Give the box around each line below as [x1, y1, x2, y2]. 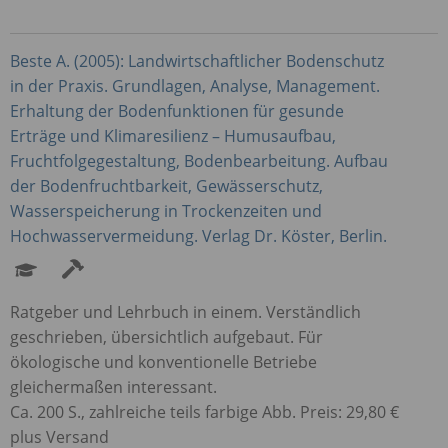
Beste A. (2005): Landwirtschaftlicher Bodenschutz [10, 49, 384, 72]
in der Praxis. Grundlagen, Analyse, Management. [10, 74, 380, 97]
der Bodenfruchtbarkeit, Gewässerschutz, [10, 174, 323, 197]
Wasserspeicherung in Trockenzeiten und [10, 199, 322, 222]
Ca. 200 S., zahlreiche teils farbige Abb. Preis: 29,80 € [10, 400, 399, 423]
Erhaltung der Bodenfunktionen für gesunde [10, 99, 344, 122]
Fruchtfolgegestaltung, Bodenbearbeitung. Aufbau [10, 149, 388, 172]
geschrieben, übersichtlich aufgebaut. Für [10, 325, 323, 348]
